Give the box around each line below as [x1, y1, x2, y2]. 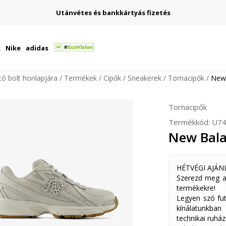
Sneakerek [128, 73, 161, 83]
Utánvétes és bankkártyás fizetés [55, 8, 171, 17]
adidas [25, 43, 48, 52]
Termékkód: [168, 117, 212, 127]
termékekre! [177, 183, 215, 193]
